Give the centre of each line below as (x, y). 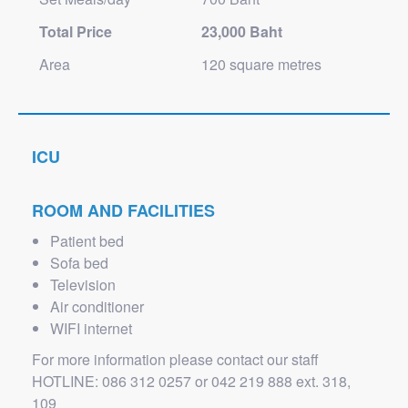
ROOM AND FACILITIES (123, 210)
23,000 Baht (242, 31)
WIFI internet (91, 328)
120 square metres (261, 64)
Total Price (76, 31)
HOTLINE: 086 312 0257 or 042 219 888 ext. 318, (191, 381)
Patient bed (87, 241)
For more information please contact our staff (175, 359)
